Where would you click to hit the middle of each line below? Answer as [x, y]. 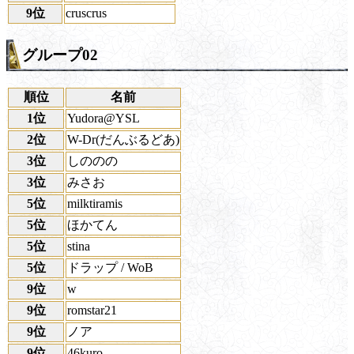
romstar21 [92, 310]
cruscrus [86, 13]
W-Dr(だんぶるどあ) [123, 139]
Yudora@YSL [104, 118]
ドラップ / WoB [110, 267]
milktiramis [95, 203]
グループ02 [60, 55]
